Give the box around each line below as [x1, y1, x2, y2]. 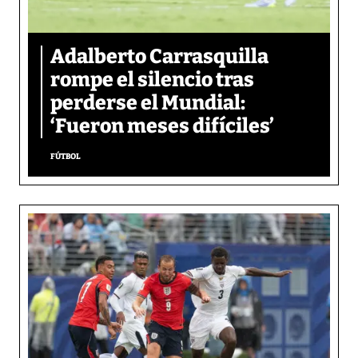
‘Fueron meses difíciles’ [50, 113, 274, 138]
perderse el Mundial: [50, 90, 245, 115]
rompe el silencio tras [50, 67, 254, 92]
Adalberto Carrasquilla [50, 44, 268, 69]
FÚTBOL [50, 151, 81, 161]
